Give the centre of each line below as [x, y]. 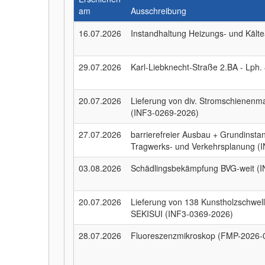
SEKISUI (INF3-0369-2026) [182, 214]
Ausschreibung [159, 11]
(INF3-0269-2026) [165, 112]
